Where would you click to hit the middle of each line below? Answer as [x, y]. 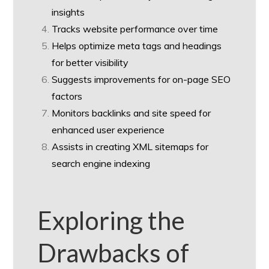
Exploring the [111, 221]
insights [68, 12]
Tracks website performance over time [135, 29]
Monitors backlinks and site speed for [131, 113]
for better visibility [90, 63]
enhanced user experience [108, 130]
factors [67, 96]
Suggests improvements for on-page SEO [141, 80]
